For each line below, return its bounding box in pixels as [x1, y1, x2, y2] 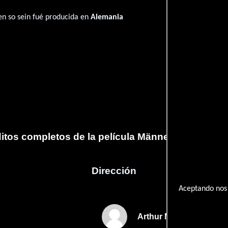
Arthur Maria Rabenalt [137, 212, 222, 221]
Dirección [92, 165, 136, 176]
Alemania [91, 13, 124, 21]
